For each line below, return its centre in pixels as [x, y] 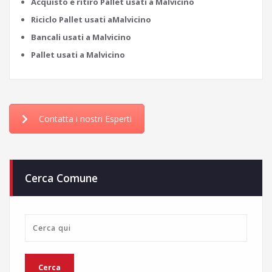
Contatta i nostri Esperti [85, 119]
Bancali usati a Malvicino [81, 37]
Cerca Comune [61, 178]
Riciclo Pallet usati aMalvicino [91, 19]
